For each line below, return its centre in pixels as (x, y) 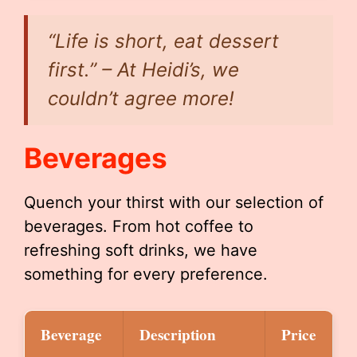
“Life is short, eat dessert (163, 41)
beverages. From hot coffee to (139, 226)
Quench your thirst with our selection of (174, 202)
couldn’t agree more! (141, 98)
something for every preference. (146, 274)
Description (178, 335)
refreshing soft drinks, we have (141, 250)
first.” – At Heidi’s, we (143, 70)
